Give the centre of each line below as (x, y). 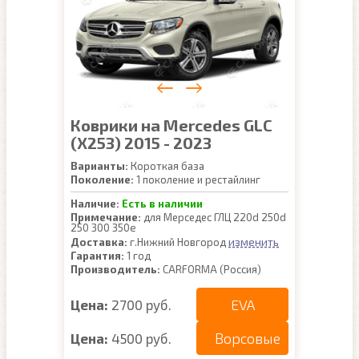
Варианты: (99, 166)
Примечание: (106, 217)
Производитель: (115, 269)
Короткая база (166, 166)
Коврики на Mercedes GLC (171, 125)
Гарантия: (97, 256)
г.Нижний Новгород (178, 242)
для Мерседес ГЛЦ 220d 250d (214, 217)
